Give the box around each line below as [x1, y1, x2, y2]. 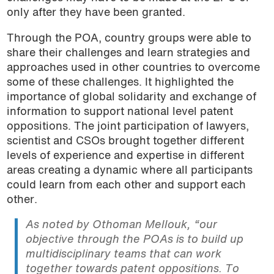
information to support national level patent [6, 106, 233, 117]
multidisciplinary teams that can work [25, 250, 221, 261]
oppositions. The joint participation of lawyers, [6, 121, 249, 132]
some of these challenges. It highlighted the [6, 77, 234, 88]
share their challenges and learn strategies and [6, 48, 250, 59]
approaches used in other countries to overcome [6, 62, 260, 73]
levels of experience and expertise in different [6, 150, 244, 161]
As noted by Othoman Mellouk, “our [25, 220, 217, 231]
